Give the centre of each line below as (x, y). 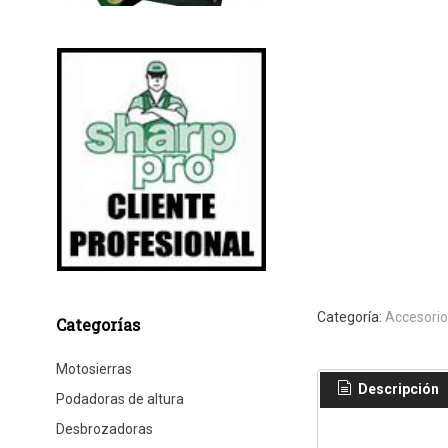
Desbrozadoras (104, 428)
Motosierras (93, 368)
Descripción (396, 389)
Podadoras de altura (119, 398)
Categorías (97, 324)
